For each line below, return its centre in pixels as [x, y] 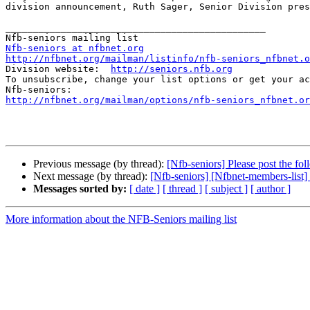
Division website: [58, 69]
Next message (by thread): [92, 176]
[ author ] [271, 189]
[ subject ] [226, 189]
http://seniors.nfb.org [172, 69]
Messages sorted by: [80, 189]
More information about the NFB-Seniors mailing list [121, 219]
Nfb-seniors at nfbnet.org [75, 48]
